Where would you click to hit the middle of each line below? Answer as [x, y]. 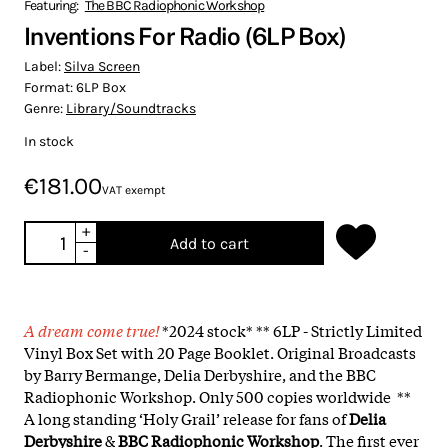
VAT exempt [134, 189]
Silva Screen [102, 66]
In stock [49, 141]
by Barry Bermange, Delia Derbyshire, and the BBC [200, 373]
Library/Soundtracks [131, 108]
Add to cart [209, 243]
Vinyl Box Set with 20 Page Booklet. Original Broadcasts [220, 351]
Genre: [45, 108]
